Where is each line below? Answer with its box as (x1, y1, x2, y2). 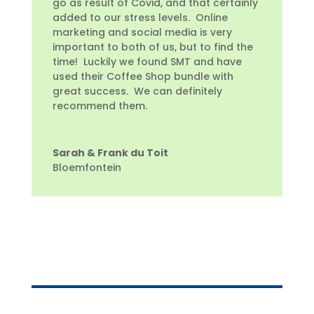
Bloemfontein (52, 160, 121, 175)
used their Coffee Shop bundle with (52, 69, 233, 83)
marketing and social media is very (52, 25, 232, 39)
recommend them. (52, 98, 147, 113)
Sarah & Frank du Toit (52, 145, 168, 160)
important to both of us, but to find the (52, 39, 253, 54)
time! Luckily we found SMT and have (52, 54, 242, 69)
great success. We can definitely (52, 83, 222, 98)
